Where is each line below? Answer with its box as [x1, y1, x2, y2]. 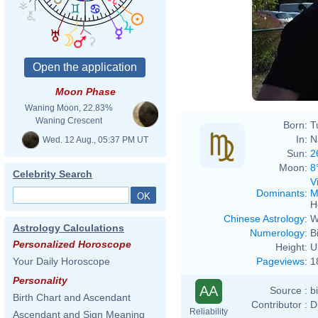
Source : [270, 284, 307, 296]
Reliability [190, 306, 228, 317]
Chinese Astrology [224, 212, 305, 224]
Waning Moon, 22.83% [25, 103, 113, 113]
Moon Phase [55, 86, 116, 97]
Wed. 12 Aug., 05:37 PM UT [40, 134, 148, 145]
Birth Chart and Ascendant [13, 292, 131, 303]
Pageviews [256, 255, 305, 267]
